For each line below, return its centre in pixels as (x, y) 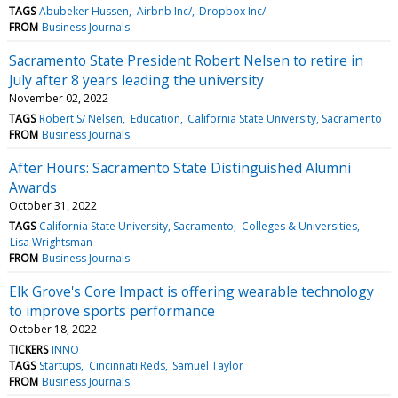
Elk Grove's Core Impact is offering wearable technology (191, 291)
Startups (60, 365)
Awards (33, 187)
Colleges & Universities (299, 226)
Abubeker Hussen (84, 11)
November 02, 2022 (59, 98)
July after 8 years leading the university (136, 80)
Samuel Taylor (207, 365)
